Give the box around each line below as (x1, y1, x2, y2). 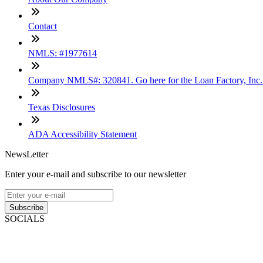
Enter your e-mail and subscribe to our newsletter (5, 169, 186, 180)
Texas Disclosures (28, 102, 95, 113)
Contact (28, 21, 57, 32)
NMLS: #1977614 (28, 48, 97, 59)
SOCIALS (5, 214, 45, 224)
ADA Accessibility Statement (28, 129, 137, 140)
